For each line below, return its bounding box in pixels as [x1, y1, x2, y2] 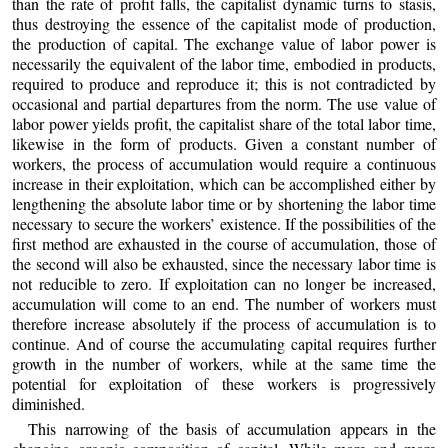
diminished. [12, 392, 86, 414]
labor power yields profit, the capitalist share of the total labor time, [12, 112, 436, 134]
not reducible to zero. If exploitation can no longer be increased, [12, 272, 436, 294]
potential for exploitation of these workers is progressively [12, 372, 436, 394]
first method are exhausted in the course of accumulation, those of [12, 232, 436, 254]
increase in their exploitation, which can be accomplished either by [12, 172, 436, 194]
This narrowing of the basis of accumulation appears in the [28, 417, 436, 439]
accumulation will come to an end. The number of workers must [12, 292, 436, 314]
